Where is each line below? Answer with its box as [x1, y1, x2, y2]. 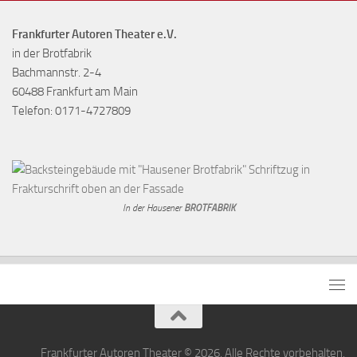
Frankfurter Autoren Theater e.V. [12, 26, 177, 41]
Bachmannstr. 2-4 [12, 65, 101, 80]
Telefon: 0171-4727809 [12, 103, 131, 118]
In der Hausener [122, 202, 184, 214]
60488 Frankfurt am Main [12, 84, 138, 99]
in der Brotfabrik [12, 45, 92, 61]
